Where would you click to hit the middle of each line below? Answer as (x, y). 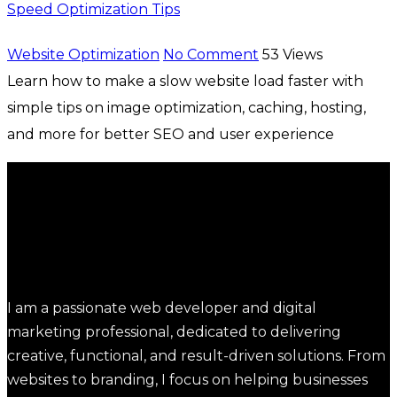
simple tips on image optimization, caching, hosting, (187, 108)
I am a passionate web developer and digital (162, 308)
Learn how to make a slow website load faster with (185, 81)
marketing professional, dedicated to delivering (174, 332)
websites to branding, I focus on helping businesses (187, 380)
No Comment (211, 54)
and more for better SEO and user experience (171, 134)
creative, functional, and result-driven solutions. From (196, 356)
